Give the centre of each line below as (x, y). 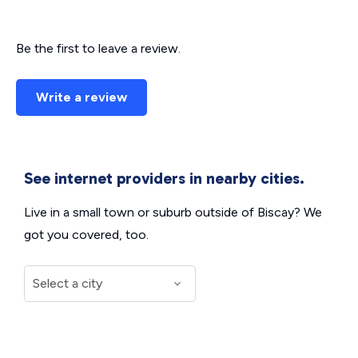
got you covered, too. (86, 235)
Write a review (82, 97)
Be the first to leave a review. (98, 48)
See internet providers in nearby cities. (164, 178)
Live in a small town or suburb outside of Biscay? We (173, 212)
